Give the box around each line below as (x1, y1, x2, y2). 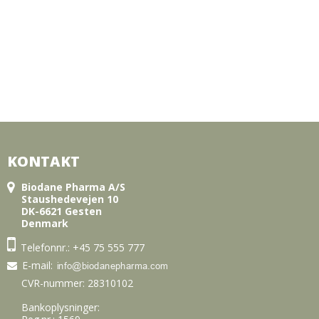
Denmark (21, 216, 68, 231)
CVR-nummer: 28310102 (21, 276, 133, 290)
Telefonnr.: (21, 241, 73, 255)
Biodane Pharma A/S (21, 180, 125, 194)
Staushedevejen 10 (21, 192, 118, 206)
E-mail (22, 258, 51, 273)
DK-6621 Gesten (21, 204, 102, 219)
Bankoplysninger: (21, 300, 100, 314)
